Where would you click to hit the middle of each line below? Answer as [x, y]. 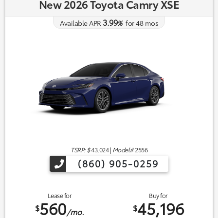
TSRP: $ [80, 149]
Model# [123, 149]
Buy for [158, 195]
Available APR [81, 23]
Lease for [60, 195]
